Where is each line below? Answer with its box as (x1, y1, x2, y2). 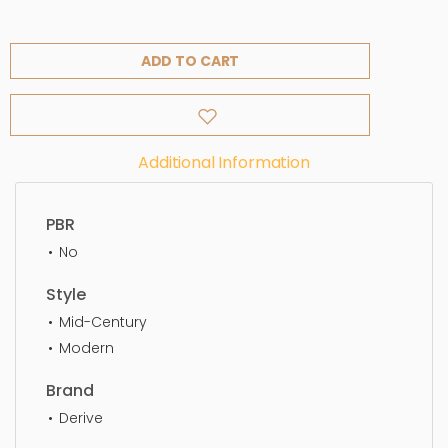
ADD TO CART (140, 50, 240, 71)
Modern (59, 337, 114, 358)
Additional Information (138, 151, 310, 175)
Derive (59, 407, 103, 428)
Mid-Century (59, 311, 147, 332)
